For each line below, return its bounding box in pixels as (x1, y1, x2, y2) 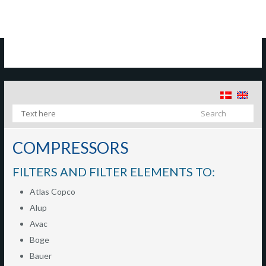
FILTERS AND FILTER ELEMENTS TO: (12, 164, 215, 179)
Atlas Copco (30, 186, 75, 197)
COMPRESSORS (12, 138, 128, 157)
